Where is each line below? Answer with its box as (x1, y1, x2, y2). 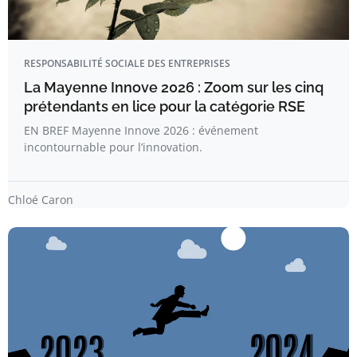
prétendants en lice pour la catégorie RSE (24, 98, 305, 115)
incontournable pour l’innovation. (24, 139, 202, 155)
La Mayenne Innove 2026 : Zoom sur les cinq (24, 79, 324, 96)
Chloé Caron (8, 192, 73, 207)
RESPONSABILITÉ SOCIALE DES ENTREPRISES (24, 57, 230, 70)
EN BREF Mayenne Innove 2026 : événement (24, 123, 258, 138)
